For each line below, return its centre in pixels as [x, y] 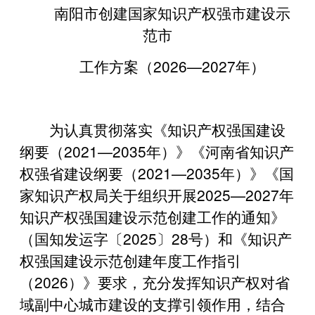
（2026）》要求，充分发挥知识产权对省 [155, 282]
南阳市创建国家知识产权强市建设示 [172, 12]
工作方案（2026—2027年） [172, 66]
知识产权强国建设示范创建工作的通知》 [153, 216]
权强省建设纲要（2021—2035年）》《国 [157, 173]
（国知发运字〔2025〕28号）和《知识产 [156, 238]
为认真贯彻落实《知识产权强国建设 [167, 129]
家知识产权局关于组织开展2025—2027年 [157, 194]
